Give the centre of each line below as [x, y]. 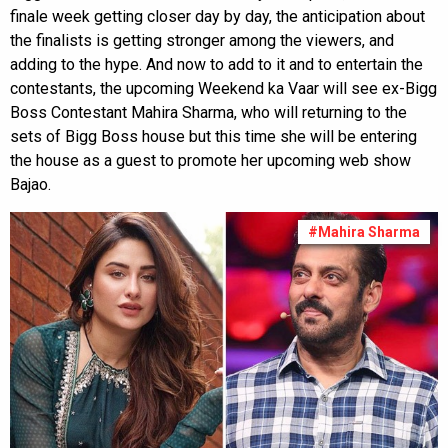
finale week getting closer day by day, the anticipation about [217, 16]
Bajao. [30, 184]
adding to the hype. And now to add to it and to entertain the [216, 64]
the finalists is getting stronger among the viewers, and [202, 40]
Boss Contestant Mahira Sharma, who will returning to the [208, 112]
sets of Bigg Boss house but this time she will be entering [213, 136]
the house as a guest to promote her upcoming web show [210, 160]
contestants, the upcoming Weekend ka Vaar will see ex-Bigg [223, 88]
